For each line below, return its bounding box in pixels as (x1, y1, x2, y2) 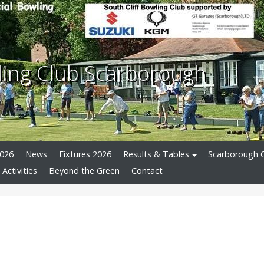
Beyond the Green (49, 165, 120, 177)
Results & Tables (123, 148, 189, 160)
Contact (131, 165, 163, 177)
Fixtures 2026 (59, 148, 111, 160)
